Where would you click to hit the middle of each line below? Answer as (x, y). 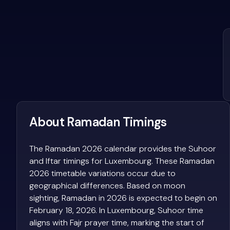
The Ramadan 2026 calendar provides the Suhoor (123, 148)
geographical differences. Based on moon (107, 185)
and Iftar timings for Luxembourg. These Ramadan (122, 161)
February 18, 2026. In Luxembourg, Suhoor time (116, 210)
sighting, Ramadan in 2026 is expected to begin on (123, 198)
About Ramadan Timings (98, 122)
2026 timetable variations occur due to (102, 173)
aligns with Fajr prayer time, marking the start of (117, 222)
